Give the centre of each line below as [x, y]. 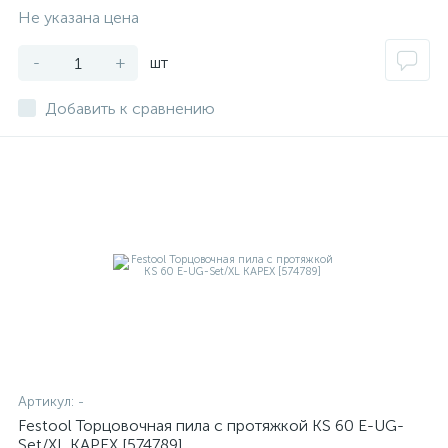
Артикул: [48, 401]
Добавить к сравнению [130, 108]
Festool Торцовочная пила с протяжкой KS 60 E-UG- [211, 425]
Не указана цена [78, 17]
